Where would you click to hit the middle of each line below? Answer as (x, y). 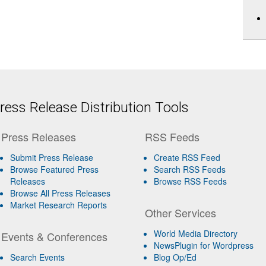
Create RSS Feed (187, 157)
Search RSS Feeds (190, 169)
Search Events (37, 257)
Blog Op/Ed (175, 257)
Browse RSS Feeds (191, 181)
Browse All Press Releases (60, 193)
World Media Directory (196, 233)
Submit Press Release (51, 157)
